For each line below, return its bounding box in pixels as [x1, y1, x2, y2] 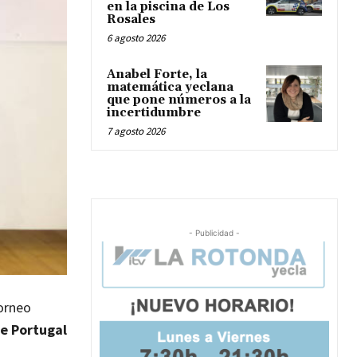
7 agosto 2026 [107, 124, 165, 139]
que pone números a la [107, 92, 251, 108]
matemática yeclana [107, 80, 233, 96]
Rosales [107, 12, 155, 28]
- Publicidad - [189, 228, 240, 238]
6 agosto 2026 [107, 31, 165, 45]
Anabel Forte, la [107, 67, 207, 83]
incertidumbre [107, 105, 201, 121]
